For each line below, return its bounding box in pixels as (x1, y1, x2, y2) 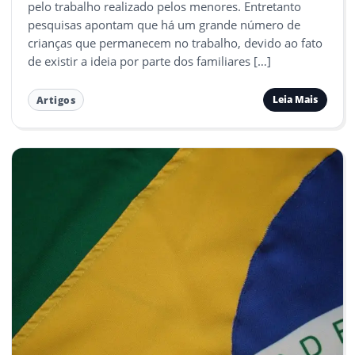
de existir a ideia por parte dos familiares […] (28, 52, 271, 69)
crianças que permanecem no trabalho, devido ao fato (28, 34, 323, 51)
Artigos (36, 94, 76, 106)
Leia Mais (272, 93, 318, 107)
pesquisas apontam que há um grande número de (28, 16, 300, 32)
